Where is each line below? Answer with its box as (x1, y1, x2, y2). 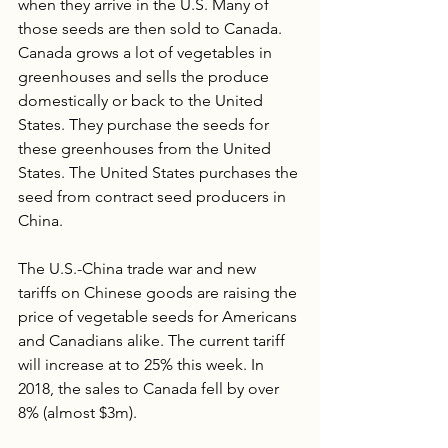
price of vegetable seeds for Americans (18, 306, 301, 326)
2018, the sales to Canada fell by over (18, 378, 283, 398)
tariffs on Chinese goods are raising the (18, 282, 301, 302)
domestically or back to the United (18, 90, 267, 110)
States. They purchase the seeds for (18, 114, 273, 134)
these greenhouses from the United (18, 138, 275, 158)
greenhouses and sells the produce (18, 66, 273, 86)
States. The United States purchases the (18, 162, 302, 182)
